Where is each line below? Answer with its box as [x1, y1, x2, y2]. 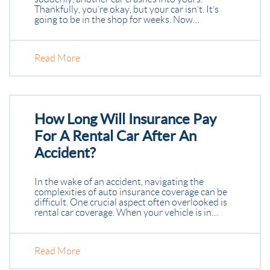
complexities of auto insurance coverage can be [34, 187, 227, 197]
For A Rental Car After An [34, 128, 196, 144]
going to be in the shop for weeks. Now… [34, 14, 199, 25]
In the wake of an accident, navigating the [34, 177, 204, 187]
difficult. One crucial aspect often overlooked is [34, 197, 227, 207]
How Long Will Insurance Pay [34, 111, 216, 127]
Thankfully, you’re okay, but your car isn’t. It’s [34, 4, 219, 14]
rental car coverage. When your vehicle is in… [34, 207, 218, 218]
